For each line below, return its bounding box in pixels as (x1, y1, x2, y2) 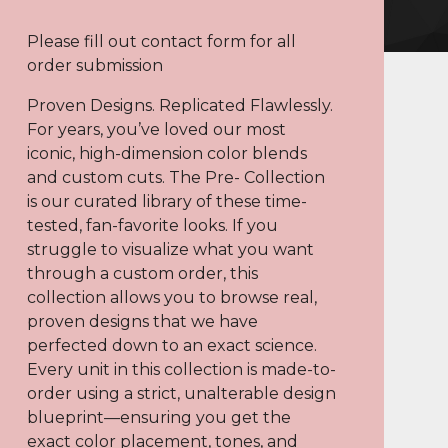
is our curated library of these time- (26, 192, 307, 211)
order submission (26, 56, 163, 75)
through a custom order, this (26, 264, 258, 283)
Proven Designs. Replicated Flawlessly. (26, 96, 333, 115)
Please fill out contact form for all (26, 32, 296, 51)
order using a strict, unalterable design (26, 384, 336, 403)
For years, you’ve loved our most (26, 120, 286, 139)
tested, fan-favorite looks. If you (26, 216, 278, 235)
